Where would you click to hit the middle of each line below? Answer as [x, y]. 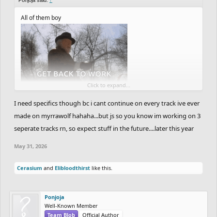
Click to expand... [108, 85]
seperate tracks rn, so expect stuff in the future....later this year [104, 128]
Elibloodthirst [72, 168]
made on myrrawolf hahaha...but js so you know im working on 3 [107, 116]
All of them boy [41, 17]
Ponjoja [54, 197]
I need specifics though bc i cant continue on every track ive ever [107, 103]
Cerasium [30, 168]
